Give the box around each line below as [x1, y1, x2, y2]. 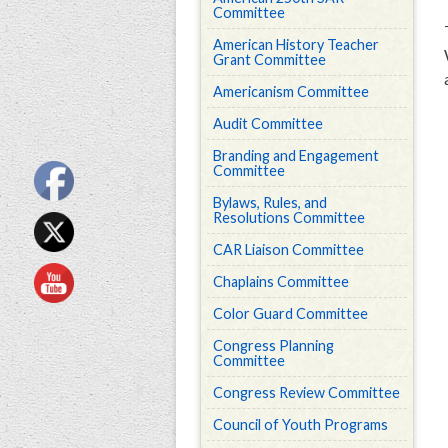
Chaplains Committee [213, 273, 349, 290]
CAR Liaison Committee [213, 241, 364, 258]
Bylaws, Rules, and [213, 194, 327, 211]
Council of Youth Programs [213, 416, 388, 433]
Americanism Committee [213, 83, 369, 100]
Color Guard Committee [213, 305, 368, 322]
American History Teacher [213, 36, 379, 53]
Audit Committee [213, 115, 323, 132]
